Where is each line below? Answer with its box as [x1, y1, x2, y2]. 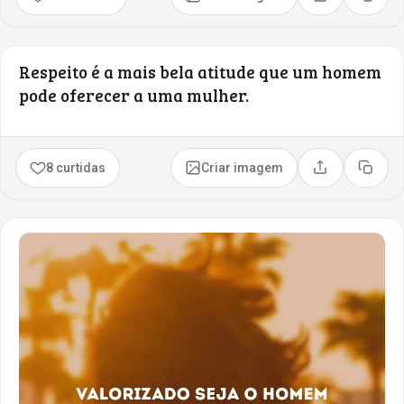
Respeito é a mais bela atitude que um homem [19, 60, 381, 83]
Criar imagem [201, 160, 284, 175]
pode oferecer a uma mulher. [19, 83, 249, 106]
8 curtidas [46, 160, 106, 175]
